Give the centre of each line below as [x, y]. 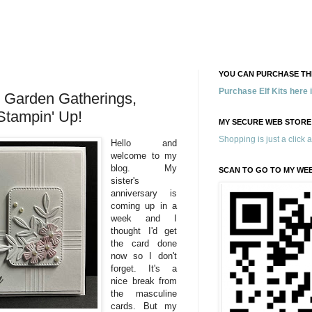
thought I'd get [144, 231]
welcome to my [144, 155]
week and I [144, 218]
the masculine [144, 293]
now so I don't [144, 256]
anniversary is [144, 193]
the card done [144, 243]
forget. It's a [144, 268]
